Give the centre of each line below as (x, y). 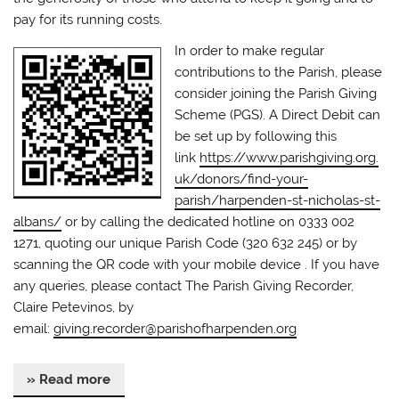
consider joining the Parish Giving (276, 94)
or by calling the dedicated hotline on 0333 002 (208, 222)
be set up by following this (256, 137)
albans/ (38, 222)
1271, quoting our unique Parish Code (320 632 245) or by (186, 244)
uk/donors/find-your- (242, 179)
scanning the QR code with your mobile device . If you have (197, 265)
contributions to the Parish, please (279, 73)
